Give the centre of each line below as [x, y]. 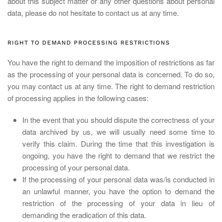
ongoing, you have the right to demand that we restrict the [118, 155]
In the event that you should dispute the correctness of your [118, 120]
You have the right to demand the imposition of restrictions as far [111, 62]
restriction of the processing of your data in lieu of [118, 203]
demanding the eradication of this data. [84, 215]
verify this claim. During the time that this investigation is [118, 143]
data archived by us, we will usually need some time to [118, 132]
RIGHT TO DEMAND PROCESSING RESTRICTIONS [89, 43]
